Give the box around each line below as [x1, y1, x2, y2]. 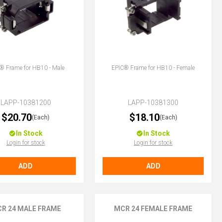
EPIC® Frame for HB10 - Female [111, 64, 195, 72]
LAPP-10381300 [128, 99, 179, 107]
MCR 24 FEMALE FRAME [114, 205, 193, 213]
